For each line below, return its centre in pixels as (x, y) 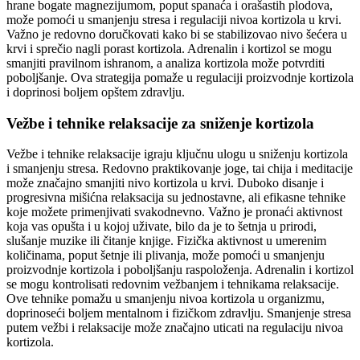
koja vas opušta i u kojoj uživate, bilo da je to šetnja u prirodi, (162, 227)
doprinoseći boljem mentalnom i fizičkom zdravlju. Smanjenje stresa (179, 313)
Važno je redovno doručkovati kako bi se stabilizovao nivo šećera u (177, 34)
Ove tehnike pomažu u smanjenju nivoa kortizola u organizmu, (166, 299)
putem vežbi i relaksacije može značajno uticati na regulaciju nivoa (175, 328)
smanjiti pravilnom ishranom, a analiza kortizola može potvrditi (166, 63)
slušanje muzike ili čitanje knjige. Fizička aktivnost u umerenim (166, 241)
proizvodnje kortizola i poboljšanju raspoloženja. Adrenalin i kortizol (180, 270)
